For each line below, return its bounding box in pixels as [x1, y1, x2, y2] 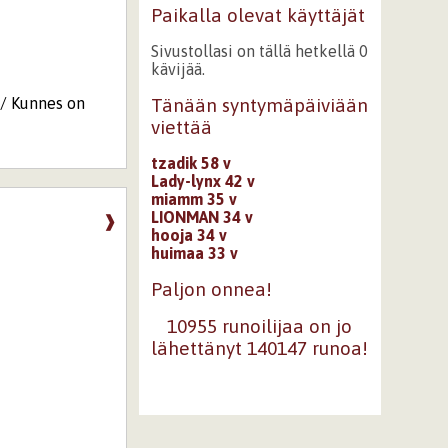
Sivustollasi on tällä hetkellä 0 [150, 42, 368, 60]
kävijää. [150, 60, 205, 78]
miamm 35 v [150, 189, 237, 208]
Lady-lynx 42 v [150, 171, 255, 190]
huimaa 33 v [150, 243, 238, 262]
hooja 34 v [150, 225, 227, 244]
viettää [150, 116, 212, 138]
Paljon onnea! [150, 277, 272, 300]
